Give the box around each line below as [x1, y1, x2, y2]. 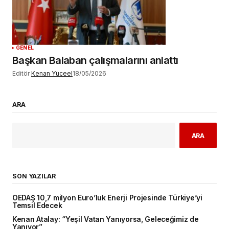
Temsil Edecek [12, 201, 62, 210]
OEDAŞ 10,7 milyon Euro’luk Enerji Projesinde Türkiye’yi [12, 193, 202, 202]
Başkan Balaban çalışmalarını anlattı [12, 54, 178, 66]
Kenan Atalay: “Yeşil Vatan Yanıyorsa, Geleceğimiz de [12, 215, 199, 223]
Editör [12, 69, 30, 77]
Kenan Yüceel [31, 69, 73, 77]
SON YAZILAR [12, 172, 56, 180]
